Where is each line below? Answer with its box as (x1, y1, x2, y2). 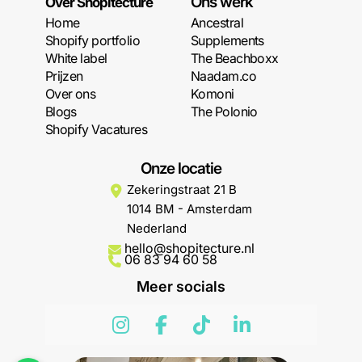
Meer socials (137, 278, 225, 295)
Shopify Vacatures (44, 121, 148, 137)
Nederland (126, 221, 187, 236)
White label (44, 50, 107, 66)
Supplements (191, 32, 264, 48)
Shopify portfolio (44, 32, 141, 48)
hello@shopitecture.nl (124, 240, 255, 256)
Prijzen (44, 68, 83, 84)
